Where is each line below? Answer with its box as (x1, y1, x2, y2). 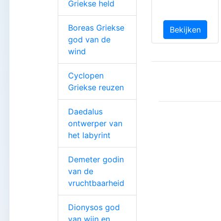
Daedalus (68, 106, 103, 116)
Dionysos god (68, 202, 120, 212)
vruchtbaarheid (68, 178, 124, 188)
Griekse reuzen (68, 82, 124, 92)
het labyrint (68, 130, 110, 140)
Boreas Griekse (68, 22, 124, 33)
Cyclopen (68, 70, 104, 80)
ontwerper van (68, 118, 122, 128)
